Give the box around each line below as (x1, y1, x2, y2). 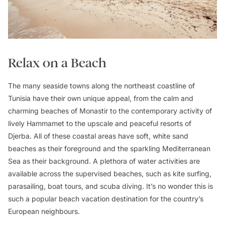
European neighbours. (8, 207, 80, 216)
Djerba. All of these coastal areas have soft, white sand (8, 132, 188, 141)
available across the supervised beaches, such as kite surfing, (8, 169, 211, 178)
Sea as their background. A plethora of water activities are (8, 157, 200, 166)
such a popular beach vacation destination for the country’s (8, 194, 203, 203)
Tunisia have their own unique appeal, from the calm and (8, 94, 193, 103)
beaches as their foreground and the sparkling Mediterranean (8, 144, 210, 153)
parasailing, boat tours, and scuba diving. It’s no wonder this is (8, 182, 213, 191)
